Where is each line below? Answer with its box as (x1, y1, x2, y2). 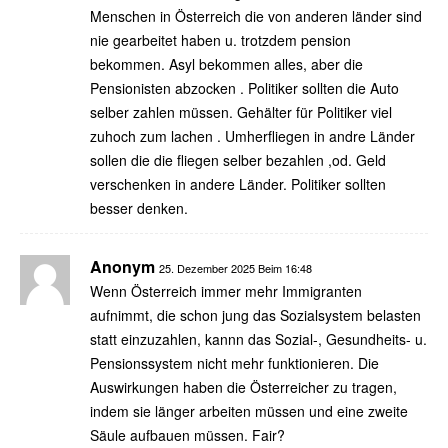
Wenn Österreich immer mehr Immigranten (90, 280, 362, 301)
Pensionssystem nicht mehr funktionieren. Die (90, 352, 379, 373)
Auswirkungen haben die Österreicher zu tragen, (90, 376, 397, 397)
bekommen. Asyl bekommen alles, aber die (90, 53, 363, 74)
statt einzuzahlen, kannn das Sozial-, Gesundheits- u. (90, 328, 427, 349)
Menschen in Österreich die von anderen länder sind (90, 5, 422, 26)
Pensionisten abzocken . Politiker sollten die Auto (90, 77, 399, 98)
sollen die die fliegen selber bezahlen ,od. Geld (90, 149, 386, 170)
